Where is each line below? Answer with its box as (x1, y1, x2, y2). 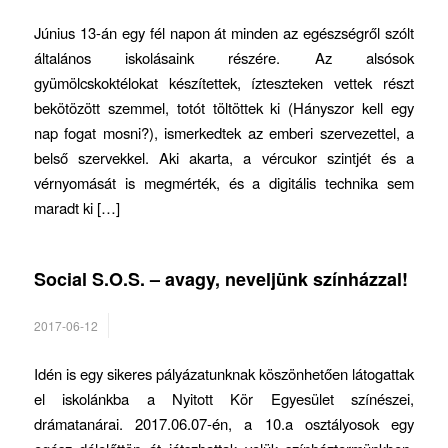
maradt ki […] (33, 197, 120, 219)
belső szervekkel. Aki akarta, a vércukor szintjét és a (33, 147, 415, 169)
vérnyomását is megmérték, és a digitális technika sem (33, 172, 415, 194)
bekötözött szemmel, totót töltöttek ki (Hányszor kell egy (33, 97, 415, 119)
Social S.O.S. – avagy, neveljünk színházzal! (33, 266, 408, 293)
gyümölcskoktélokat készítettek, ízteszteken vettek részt (33, 72, 415, 94)
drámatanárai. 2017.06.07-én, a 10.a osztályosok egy (33, 413, 415, 435)
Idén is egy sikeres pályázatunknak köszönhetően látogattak (33, 363, 415, 385)
